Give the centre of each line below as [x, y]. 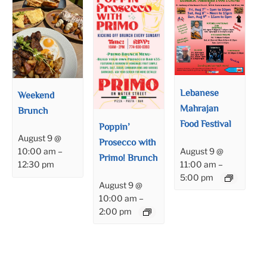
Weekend [36, 97]
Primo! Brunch [128, 159]
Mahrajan [200, 109]
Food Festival [206, 125]
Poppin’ [115, 128]
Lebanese [200, 94]
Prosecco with [128, 143]
